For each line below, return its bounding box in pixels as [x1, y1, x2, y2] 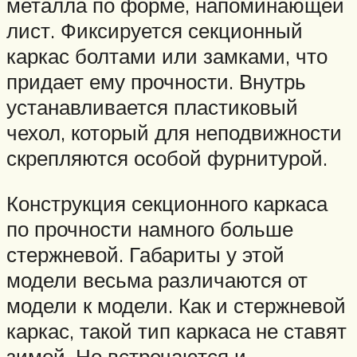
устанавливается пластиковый [6, 93, 298, 120]
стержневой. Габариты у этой [6, 241, 284, 268]
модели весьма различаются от [6, 267, 308, 293]
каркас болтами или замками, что [6, 42, 328, 69]
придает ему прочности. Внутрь [6, 68, 306, 94]
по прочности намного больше [6, 216, 293, 242]
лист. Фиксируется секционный [6, 17, 303, 43]
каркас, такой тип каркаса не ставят [6, 318, 347, 344]
